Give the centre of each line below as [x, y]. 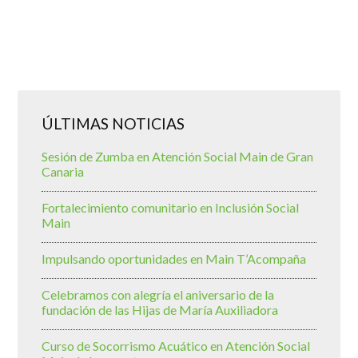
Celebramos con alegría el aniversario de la [158, 295]
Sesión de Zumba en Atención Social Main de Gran [178, 157]
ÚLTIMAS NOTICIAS [113, 124]
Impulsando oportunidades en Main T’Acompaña [174, 259]
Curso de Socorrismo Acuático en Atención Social [176, 346]
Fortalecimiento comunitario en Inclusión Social [171, 208]
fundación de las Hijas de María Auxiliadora [160, 310]
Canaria [63, 172]
